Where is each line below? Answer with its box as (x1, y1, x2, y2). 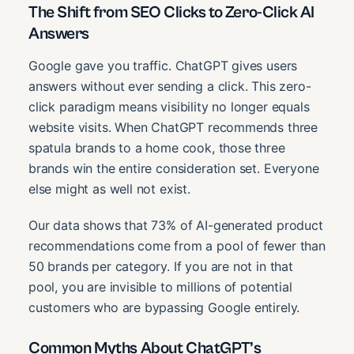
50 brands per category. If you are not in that (28, 258, 293, 274)
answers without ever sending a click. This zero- (28, 77, 311, 94)
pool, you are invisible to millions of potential (28, 278, 292, 295)
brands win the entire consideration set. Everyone (28, 160, 319, 176)
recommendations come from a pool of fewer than (28, 237, 326, 254)
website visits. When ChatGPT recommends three (28, 119, 318, 135)
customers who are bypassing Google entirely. (28, 299, 300, 315)
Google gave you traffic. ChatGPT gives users (28, 57, 298, 73)
